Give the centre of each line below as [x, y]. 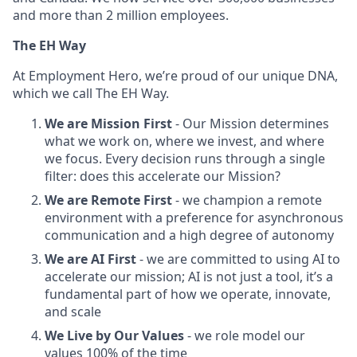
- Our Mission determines [251, 124]
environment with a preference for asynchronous [194, 218]
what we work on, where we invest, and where [184, 141]
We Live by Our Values [114, 335]
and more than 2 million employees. [121, 15]
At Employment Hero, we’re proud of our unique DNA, [175, 76]
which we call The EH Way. [91, 93]
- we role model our [245, 335]
